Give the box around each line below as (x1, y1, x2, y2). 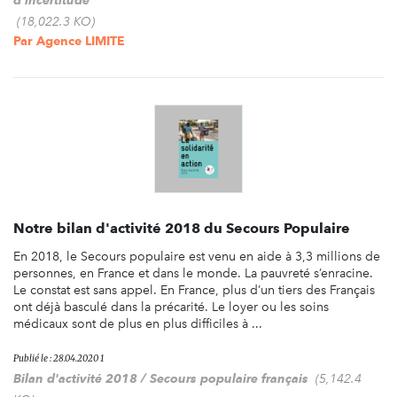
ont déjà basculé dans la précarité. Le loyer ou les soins (13, 299, 329, 315)
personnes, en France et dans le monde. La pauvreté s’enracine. (13, 265, 373, 281)
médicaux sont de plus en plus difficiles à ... (13, 315, 262, 331)
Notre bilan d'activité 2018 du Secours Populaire (13, 219, 350, 237)
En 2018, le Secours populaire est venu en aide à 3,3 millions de (13, 248, 380, 264)
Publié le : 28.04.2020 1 (13, 352, 104, 364)
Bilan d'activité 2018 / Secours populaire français (13, 370, 308, 385)
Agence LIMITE (36, 33, 125, 48)
